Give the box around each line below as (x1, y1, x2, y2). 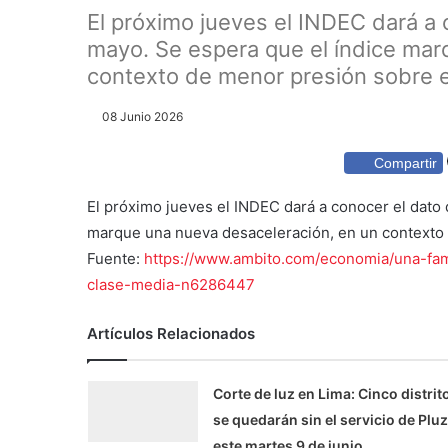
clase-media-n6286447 (87, 275, 255, 295)
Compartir (374, 155, 437, 172)
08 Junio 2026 (102, 108, 183, 124)
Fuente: (87, 249, 144, 269)
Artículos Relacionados (87, 324, 255, 344)
